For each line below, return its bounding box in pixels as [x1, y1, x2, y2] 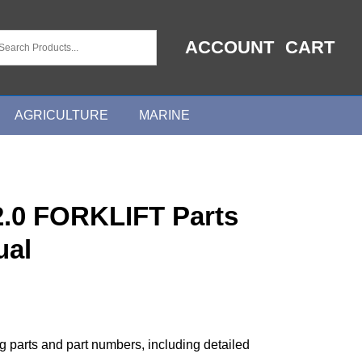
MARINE [139, 107, 190, 122]
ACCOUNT [185, 37, 274, 58]
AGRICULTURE [15, 107, 108, 122]
